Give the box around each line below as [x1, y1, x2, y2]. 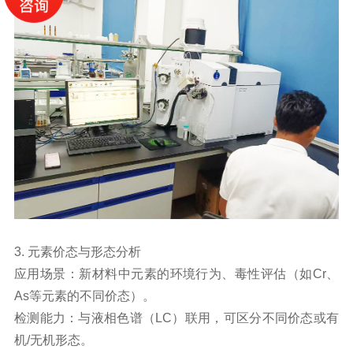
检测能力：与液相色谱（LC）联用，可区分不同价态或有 [13, 310, 340, 325]
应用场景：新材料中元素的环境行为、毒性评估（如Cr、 [13, 266, 340, 281]
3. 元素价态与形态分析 [13, 244, 141, 258]
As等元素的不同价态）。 [13, 288, 155, 303]
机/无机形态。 [13, 333, 93, 347]
